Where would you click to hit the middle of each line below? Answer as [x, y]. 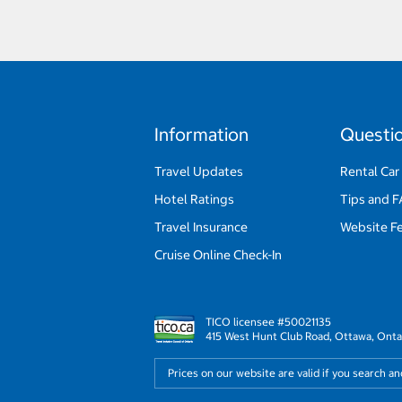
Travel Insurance [201, 227]
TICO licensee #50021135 [268, 321]
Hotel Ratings [194, 199]
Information [201, 134]
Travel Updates [199, 171]
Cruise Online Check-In [218, 254]
